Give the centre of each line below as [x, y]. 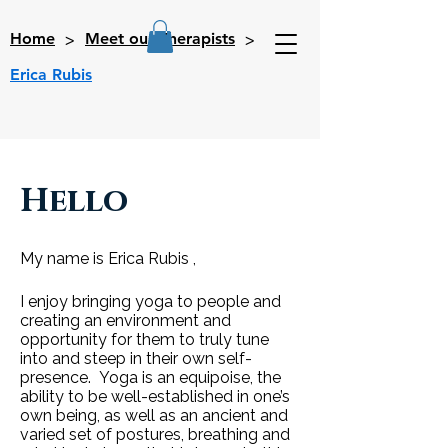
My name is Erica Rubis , [108, 258]
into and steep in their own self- [136, 358]
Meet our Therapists [160, 38]
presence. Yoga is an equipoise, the [150, 377]
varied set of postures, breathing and [155, 434]
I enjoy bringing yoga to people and [150, 301]
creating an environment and [125, 320]
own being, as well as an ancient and [154, 415]
